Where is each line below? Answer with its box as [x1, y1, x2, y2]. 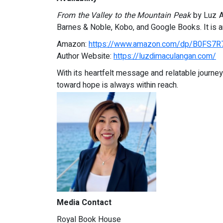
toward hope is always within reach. [57, 79, 178, 92]
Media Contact [57, 197, 111, 209]
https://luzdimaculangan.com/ [113, 50, 216, 63]
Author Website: [57, 50, 113, 63]
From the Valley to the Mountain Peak [57, 9, 191, 22]
